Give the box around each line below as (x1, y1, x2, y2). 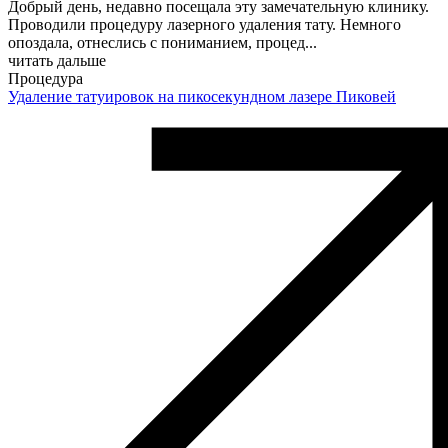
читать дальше (8, 51, 106, 69)
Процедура (8, 69, 83, 87)
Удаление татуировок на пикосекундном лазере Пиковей (8, 87, 396, 105)
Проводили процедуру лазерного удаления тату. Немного (8, 15, 401, 33)
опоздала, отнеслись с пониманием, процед (8, 33, 305, 51)
